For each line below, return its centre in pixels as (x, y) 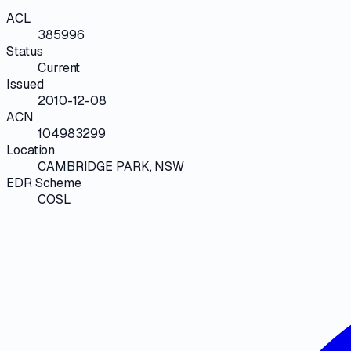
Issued (25, 84)
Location (31, 150)
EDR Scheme (44, 183)
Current (59, 67)
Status (25, 51)
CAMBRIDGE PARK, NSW (111, 166)
